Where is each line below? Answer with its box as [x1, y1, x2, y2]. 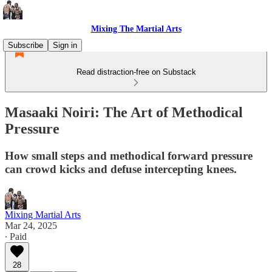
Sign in [53, 41, 77, 50]
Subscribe [8, 41, 43, 50]
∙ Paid [5, 231, 27, 242]
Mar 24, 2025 [5, 220, 57, 231]
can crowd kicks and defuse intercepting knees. [5, 162, 237, 175]
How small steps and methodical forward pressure [5, 149, 253, 162]
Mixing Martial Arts [5, 209, 81, 220]
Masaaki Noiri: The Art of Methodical [5, 104, 243, 120]
